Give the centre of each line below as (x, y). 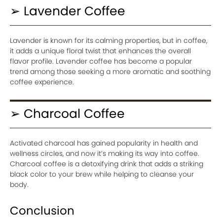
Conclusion (42, 210)
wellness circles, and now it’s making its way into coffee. (105, 153)
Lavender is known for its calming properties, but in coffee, (109, 40)
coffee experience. (42, 82)
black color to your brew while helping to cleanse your (102, 174)
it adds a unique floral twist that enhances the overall (100, 51)
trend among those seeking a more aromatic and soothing (110, 71)
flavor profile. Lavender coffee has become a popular (101, 61)
